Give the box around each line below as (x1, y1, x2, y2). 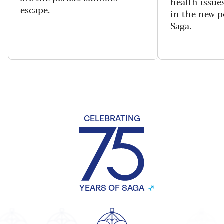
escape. (20, 3, 50, 16)
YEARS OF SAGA (79, 184, 144, 193)
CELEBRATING (83, 115, 140, 124)
